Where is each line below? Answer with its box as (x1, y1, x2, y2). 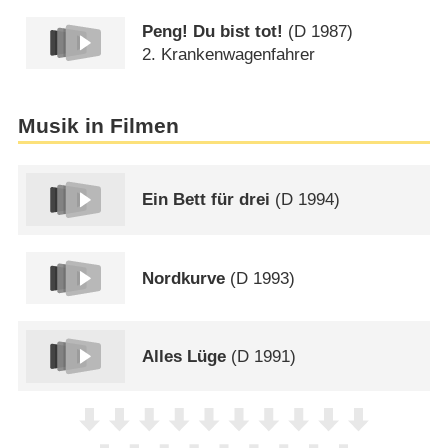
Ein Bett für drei (142, 190, 271, 210)
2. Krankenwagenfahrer (142, 44, 316, 64)
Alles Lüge (142, 346, 227, 366)
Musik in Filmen (17, 113, 179, 138)
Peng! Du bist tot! (142, 21, 284, 41)
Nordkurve (142, 268, 226, 288)
